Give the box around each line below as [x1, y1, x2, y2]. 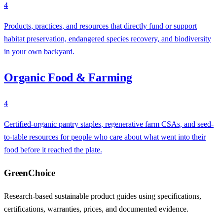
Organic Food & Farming [4, 71, 132, 84]
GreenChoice [4, 167, 55, 178]
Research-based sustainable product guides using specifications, [4, 191, 201, 200]
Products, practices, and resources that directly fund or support [4, 22, 197, 31]
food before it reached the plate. [4, 146, 102, 154]
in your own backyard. [4, 47, 74, 56]
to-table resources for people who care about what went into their [4, 133, 206, 142]
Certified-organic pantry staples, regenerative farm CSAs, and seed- [4, 120, 214, 129]
